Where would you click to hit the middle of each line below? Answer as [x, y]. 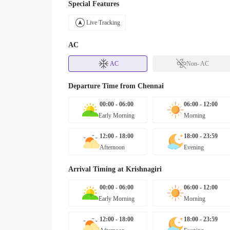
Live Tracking [103, 23]
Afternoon [112, 147]
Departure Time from [103, 86]
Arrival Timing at [97, 169]
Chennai [151, 86]
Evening [194, 147]
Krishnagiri [144, 169]
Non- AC [197, 64]
